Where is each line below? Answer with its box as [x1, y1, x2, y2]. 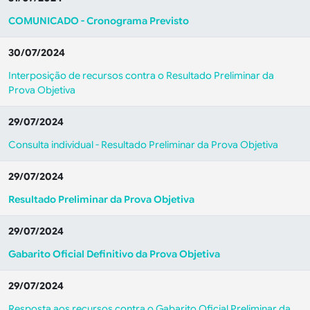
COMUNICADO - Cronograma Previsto [8, 15, 189, 27]
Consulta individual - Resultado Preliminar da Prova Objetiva [8, 138, 278, 151]
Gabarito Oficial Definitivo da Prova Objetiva [8, 248, 220, 260]
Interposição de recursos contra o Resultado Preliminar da [8, 69, 274, 82]
